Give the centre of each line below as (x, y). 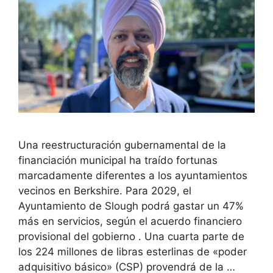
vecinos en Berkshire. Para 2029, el (105, 190)
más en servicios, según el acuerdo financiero (130, 221)
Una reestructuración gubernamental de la (122, 145)
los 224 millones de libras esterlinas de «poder (133, 251)
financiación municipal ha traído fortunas (118, 160)
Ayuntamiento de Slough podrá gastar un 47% (131, 206)
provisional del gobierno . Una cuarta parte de (131, 236)
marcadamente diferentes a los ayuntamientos (133, 175)
